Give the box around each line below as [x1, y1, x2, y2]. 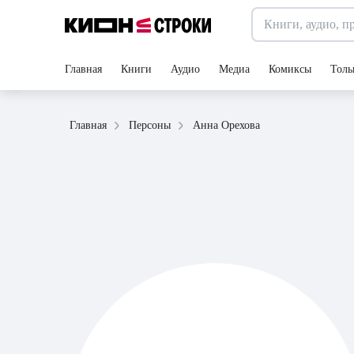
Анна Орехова [193, 119, 260, 131]
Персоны [129, 119, 171, 131]
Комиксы [269, 63, 311, 75]
